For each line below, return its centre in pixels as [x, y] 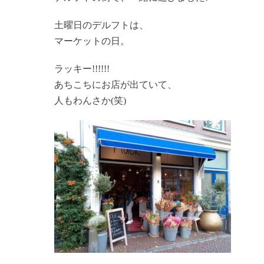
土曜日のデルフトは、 [101, 25]
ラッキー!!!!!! [82, 69]
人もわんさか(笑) [90, 100]
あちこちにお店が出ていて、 [115, 85]
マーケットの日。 [92, 41]
